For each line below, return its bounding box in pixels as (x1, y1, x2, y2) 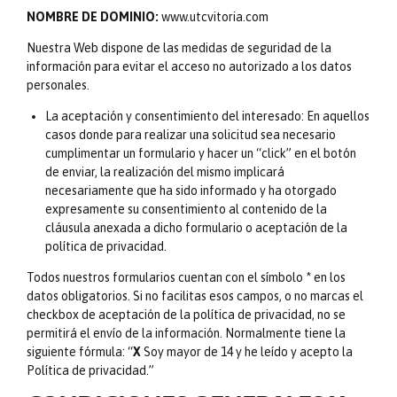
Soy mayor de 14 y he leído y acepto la (141, 344, 353, 359)
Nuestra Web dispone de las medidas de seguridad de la (27, 40, 331, 55)
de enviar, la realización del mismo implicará (45, 164, 284, 179)
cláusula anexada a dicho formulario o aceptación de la (45, 220, 347, 235)
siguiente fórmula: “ (27, 344, 133, 359)
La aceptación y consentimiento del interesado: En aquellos (45, 108, 370, 123)
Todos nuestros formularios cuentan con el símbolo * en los (27, 269, 346, 284)
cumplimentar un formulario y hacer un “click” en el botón (45, 145, 356, 160)
